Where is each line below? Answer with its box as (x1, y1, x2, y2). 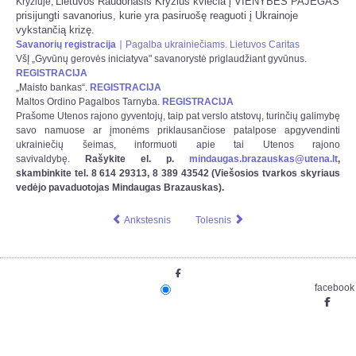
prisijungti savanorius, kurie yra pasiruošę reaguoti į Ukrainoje (16, 9, 298, 21)
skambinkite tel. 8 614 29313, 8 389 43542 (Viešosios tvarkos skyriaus (16, 167, 340, 179)
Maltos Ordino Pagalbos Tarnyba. (16, 95, 162, 107)
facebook (315, 281, 354, 293)
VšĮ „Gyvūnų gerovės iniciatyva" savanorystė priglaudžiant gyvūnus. (16, 52, 307, 64)
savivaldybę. (16, 153, 85, 164)
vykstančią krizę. (16, 23, 95, 36)
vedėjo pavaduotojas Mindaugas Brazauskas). (16, 181, 224, 193)
